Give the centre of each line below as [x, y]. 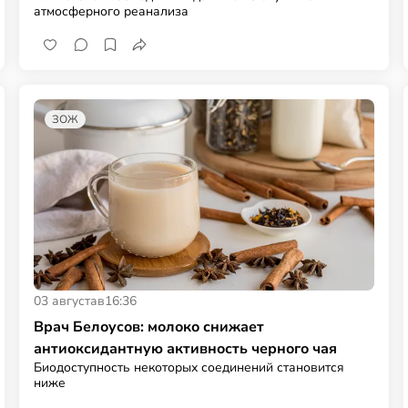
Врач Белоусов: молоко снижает [149, 326]
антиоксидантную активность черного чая [186, 348]
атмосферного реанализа [112, 11]
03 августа [66, 301]
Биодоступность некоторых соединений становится [189, 367]
